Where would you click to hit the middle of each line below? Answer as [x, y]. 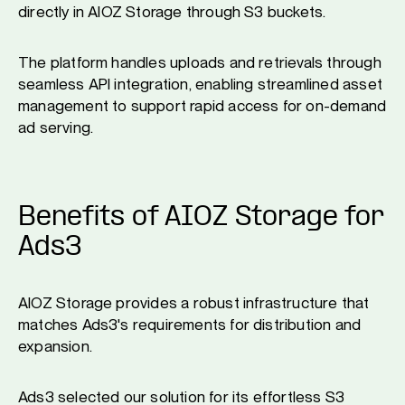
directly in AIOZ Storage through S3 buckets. [172, 12]
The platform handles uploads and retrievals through [200, 62]
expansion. [55, 346]
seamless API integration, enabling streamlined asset [200, 84]
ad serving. [56, 127]
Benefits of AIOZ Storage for [201, 218]
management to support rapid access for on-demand [202, 106]
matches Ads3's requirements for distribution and [190, 325]
